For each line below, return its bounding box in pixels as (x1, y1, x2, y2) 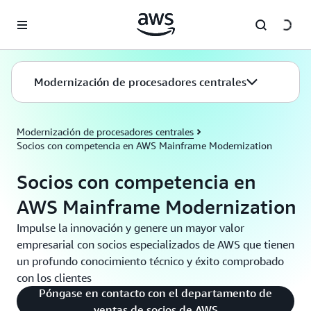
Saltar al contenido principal (6, 8, 128, 19)
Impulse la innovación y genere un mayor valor (17, 221, 244, 235)
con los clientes (17, 271, 92, 285)
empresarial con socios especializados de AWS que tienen (17, 237, 294, 251)
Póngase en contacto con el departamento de (39, 286, 272, 300)
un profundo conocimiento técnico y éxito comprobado (17, 254, 284, 268)
